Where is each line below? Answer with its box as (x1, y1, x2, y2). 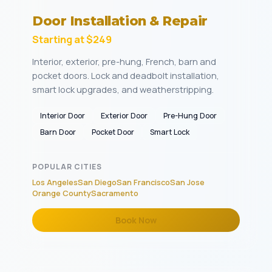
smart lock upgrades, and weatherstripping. (32, 83, 214, 95)
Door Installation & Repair (32, 13, 208, 29)
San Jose (170, 177, 205, 188)
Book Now (115, 214, 157, 226)
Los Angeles (32, 177, 78, 188)
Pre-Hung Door (163, 110, 217, 121)
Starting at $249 (32, 32, 112, 46)
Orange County (32, 188, 91, 199)
